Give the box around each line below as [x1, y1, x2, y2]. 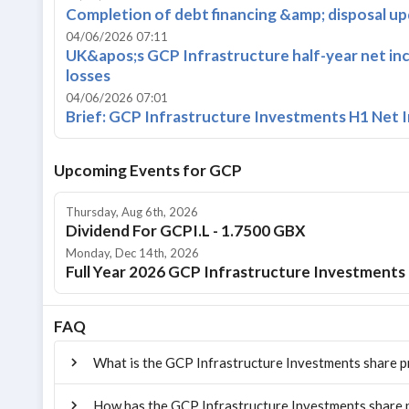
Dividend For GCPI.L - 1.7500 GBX [66, 221, 306, 241]
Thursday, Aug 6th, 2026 [66, 204, 198, 220]
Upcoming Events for [54, 161, 209, 181]
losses [66, 66, 110, 86]
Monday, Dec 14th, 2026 [66, 246, 199, 261]
